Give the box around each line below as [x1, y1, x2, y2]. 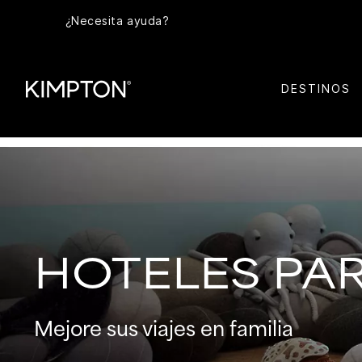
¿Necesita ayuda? [65, 14, 170, 28]
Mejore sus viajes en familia [34, 318, 293, 342]
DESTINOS [280, 81, 351, 95]
